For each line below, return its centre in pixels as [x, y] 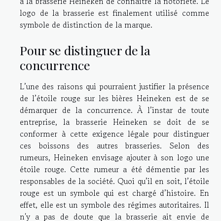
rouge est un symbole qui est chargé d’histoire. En [114, 193]
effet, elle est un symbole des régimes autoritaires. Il [114, 204]
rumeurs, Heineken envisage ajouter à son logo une [114, 157]
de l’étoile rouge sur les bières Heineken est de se [114, 98]
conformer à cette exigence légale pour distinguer [114, 133]
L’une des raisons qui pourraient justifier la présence [114, 86]
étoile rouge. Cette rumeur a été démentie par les [114, 169]
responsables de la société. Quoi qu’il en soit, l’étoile [114, 181]
